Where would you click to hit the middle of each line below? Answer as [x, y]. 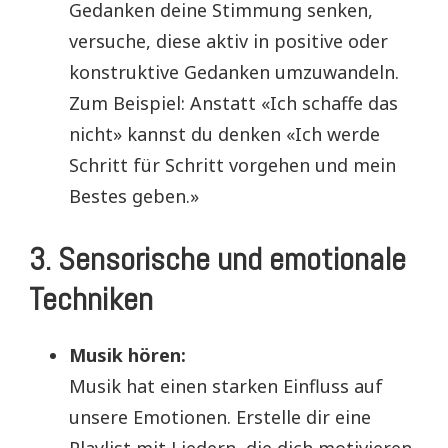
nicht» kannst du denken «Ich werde [224, 133]
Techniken [91, 298]
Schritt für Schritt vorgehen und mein [232, 164]
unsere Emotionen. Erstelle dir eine [220, 416]
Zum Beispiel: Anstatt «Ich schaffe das [233, 102]
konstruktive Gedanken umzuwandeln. [234, 71]
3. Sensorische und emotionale [217, 258]
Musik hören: [127, 354]
